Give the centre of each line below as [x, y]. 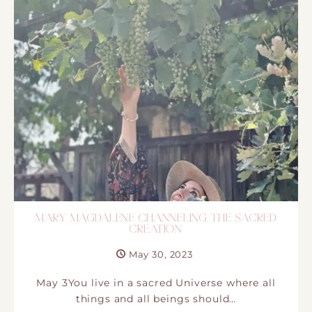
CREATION [156, 229]
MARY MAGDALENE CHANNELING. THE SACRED [156, 218]
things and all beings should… [156, 298]
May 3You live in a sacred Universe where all [156, 282]
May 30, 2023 [161, 254]
